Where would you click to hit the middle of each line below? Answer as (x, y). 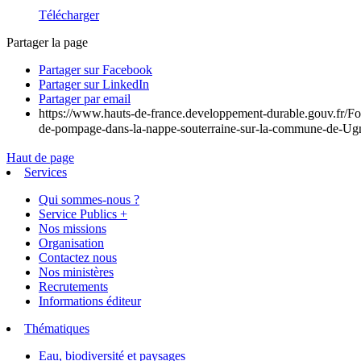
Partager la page (47, 42)
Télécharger (69, 15)
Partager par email (85, 98)
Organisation (71, 243)
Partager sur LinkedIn (94, 84)
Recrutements (73, 286)
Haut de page (40, 157)
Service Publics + (83, 214)
